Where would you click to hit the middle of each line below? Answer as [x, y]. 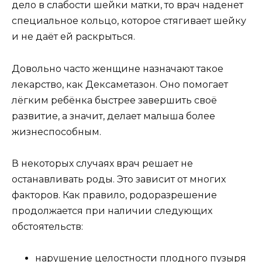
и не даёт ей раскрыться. [73, 37]
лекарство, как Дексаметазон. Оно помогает [120, 84]
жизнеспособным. [56, 132]
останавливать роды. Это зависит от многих [119, 179]
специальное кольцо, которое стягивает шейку [129, 21]
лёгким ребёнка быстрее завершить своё [114, 100]
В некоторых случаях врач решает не [102, 163]
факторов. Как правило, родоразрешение [114, 195]
